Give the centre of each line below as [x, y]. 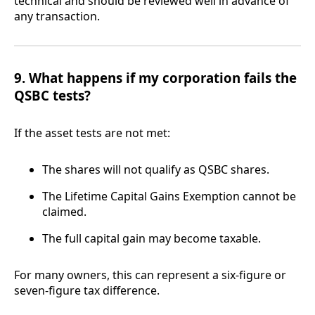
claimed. [64, 212]
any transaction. [57, 17]
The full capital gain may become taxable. [152, 239]
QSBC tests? [52, 96]
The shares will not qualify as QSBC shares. [156, 170]
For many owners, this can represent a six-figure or [150, 275]
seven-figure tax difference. [87, 291]
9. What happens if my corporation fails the [155, 78]
